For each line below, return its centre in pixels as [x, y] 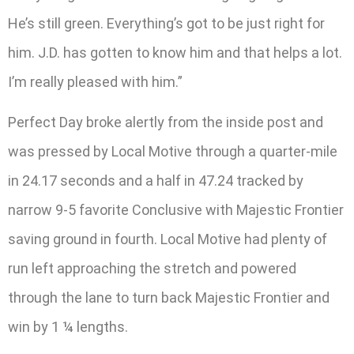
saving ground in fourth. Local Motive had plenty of [168, 239]
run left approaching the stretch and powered [152, 269]
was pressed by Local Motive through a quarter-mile [173, 152]
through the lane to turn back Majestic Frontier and [169, 298]
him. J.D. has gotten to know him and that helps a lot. [175, 53]
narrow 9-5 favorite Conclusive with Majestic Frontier [176, 210]
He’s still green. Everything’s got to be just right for [166, 24]
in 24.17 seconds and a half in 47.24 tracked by [156, 181]
